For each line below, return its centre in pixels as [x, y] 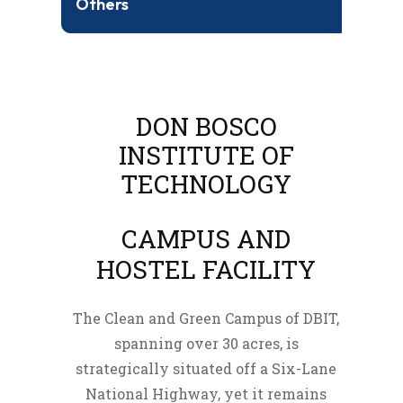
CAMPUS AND [206, 238]
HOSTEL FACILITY [206, 269]
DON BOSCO [206, 126]
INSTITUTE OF [206, 155]
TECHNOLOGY [206, 184]
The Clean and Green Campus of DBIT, [206, 318]
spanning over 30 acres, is [206, 343]
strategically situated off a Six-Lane [206, 368]
